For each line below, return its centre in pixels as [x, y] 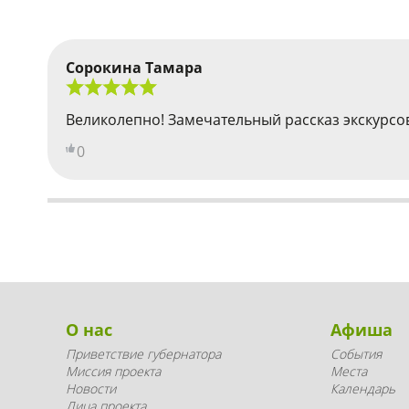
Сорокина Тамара [134, 67]
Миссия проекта [113, 371]
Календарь [362, 388]
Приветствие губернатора [143, 354]
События [356, 354]
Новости [91, 388]
